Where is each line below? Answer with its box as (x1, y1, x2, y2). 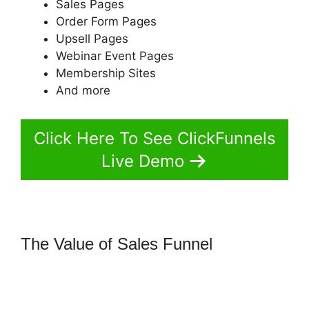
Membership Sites (56, 66, 156, 81)
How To (217, 234, 272, 253)
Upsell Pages (56, 32, 128, 46)
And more (56, 83, 110, 98)
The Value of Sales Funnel (21, 234, 217, 253)
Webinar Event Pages (56, 49, 174, 63)
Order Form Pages (56, 14, 157, 29)
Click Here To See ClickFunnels (33, 128, 276, 148)
